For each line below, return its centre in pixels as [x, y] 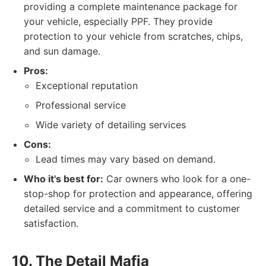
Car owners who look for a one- [177, 179]
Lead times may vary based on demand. [126, 159]
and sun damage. [62, 51]
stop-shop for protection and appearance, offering [138, 194]
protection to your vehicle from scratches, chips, [133, 36]
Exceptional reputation [87, 85]
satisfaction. [51, 223]
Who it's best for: [64, 179]
